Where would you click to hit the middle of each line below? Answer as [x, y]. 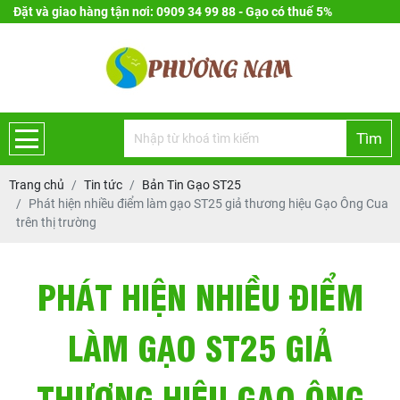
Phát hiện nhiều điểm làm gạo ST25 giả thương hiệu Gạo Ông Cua [208, 204]
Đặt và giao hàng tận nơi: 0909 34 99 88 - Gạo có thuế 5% [173, 12]
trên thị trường [56, 222]
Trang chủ [37, 185]
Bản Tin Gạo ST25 [192, 185]
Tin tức [103, 185]
